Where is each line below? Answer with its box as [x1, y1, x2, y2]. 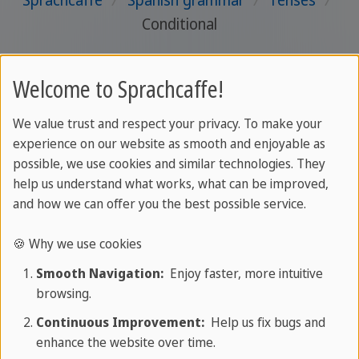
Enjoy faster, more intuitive [163, 264, 323, 282]
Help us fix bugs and [204, 313, 325, 331]
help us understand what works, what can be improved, [13, 175, 329, 193]
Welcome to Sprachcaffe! [13, 74, 224, 105]
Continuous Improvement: [35, 313, 204, 331]
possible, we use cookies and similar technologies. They [13, 155, 325, 173]
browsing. [35, 284, 91, 302]
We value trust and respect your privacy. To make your [13, 115, 322, 133]
